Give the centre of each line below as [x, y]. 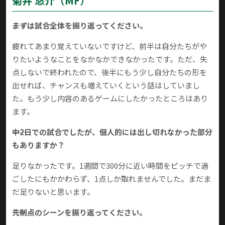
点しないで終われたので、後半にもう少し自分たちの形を [109, 72]
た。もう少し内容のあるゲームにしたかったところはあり [110, 98]
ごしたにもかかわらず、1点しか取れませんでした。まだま [111, 179]
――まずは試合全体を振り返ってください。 [80, 26]
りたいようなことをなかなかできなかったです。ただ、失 [110, 59]
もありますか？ [38, 145]
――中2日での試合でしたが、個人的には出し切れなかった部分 [112, 132]
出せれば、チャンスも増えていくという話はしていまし [106, 85]
